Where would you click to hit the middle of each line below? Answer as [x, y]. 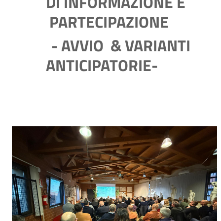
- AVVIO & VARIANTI [110, 45]
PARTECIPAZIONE [110, 22]
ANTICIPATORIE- [102, 65]
